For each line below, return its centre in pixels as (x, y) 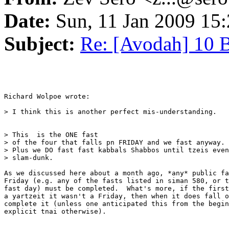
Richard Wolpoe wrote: (47, 97)
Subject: (40, 44)
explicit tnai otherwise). (55, 212)
